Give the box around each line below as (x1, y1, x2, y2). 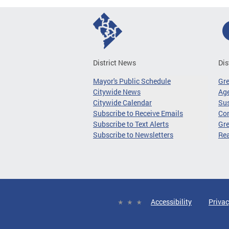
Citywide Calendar (93, 97, 152, 107)
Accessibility (151, 196, 192, 207)
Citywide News (93, 86, 141, 97)
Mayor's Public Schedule (93, 76, 171, 86)
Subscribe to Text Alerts (93, 119, 169, 129)
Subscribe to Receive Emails (93, 108, 183, 118)
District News (93, 57, 136, 67)
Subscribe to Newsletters (93, 129, 173, 140)
